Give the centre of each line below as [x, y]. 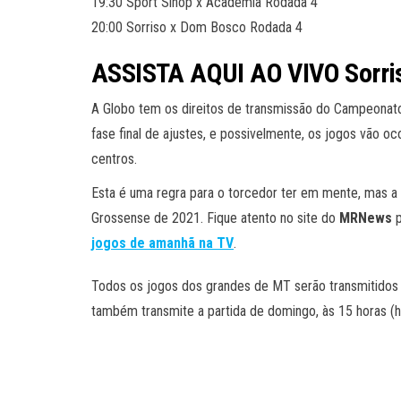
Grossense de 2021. [149, 218]
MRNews [366, 218]
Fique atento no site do [273, 218]
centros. [114, 158]
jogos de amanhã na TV [162, 243]
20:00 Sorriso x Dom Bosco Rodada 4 [197, 27]
